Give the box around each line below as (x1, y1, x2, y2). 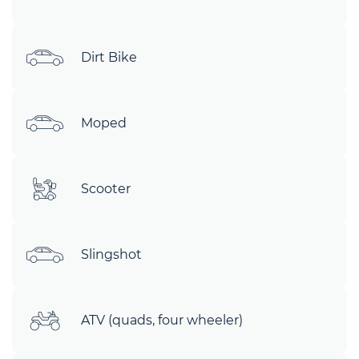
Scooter (81, 181, 131, 197)
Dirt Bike (81, 50, 137, 66)
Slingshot (81, 247, 142, 263)
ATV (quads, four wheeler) (81, 313, 243, 329)
